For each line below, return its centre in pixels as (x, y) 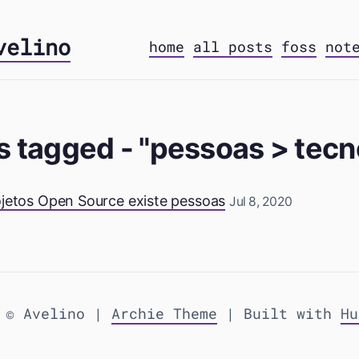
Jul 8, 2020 (261, 202)
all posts (233, 46)
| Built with (279, 313)
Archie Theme (164, 313)
